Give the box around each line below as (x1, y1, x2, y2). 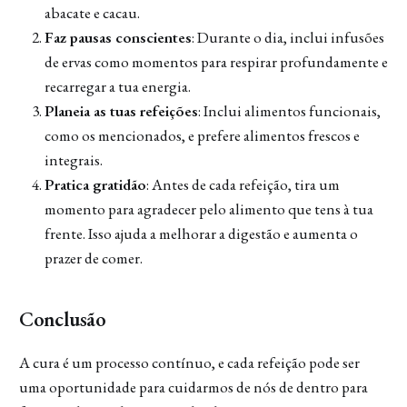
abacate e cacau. (44, 3, 140, 24)
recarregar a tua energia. (44, 76, 191, 97)
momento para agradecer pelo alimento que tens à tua (44, 199, 373, 220)
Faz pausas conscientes (44, 27, 192, 48)
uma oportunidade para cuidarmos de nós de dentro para (18, 377, 368, 398)
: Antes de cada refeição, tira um (145, 174, 340, 195)
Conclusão (18, 305, 106, 333)
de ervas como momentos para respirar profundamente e (44, 52, 388, 73)
